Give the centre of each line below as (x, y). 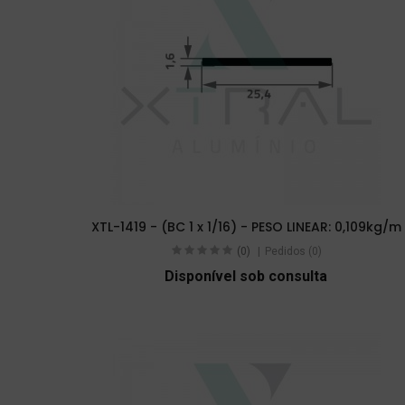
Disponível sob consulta (246, 276)
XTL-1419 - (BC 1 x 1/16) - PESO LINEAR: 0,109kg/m (246, 226)
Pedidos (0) (293, 251)
